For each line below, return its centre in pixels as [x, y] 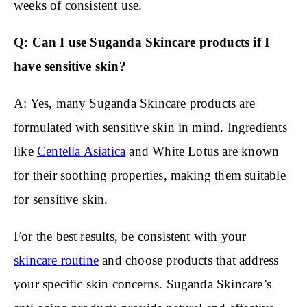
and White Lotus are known [202, 151]
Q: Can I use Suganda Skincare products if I [142, 42]
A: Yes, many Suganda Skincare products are [134, 103]
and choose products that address [189, 260]
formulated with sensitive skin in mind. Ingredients [150, 127]
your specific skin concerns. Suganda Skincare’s [143, 284]
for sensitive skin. [61, 199]
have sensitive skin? [70, 66]
